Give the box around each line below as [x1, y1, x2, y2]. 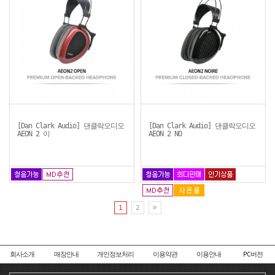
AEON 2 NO [149, 130, 182, 138]
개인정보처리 [97, 250, 134, 258]
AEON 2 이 [17, 130, 50, 138]
